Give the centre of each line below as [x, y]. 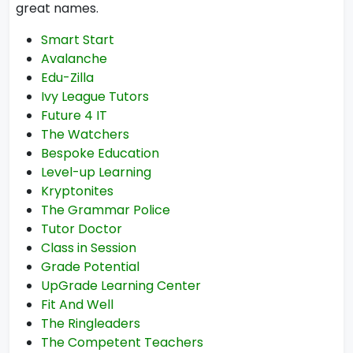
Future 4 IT [74, 115]
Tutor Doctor [82, 229]
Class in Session [89, 248]
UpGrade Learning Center [121, 286]
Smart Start [78, 40]
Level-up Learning [96, 172]
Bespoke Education [100, 153]
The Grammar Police [106, 210]
